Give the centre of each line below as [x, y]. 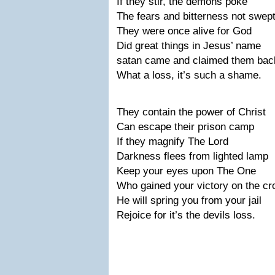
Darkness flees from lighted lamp [192, 156]
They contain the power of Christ [191, 112]
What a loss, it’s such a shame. [189, 75]
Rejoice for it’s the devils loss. [186, 215]
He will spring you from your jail [189, 200]
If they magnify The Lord [172, 141]
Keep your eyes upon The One [186, 171]
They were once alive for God [184, 31]
